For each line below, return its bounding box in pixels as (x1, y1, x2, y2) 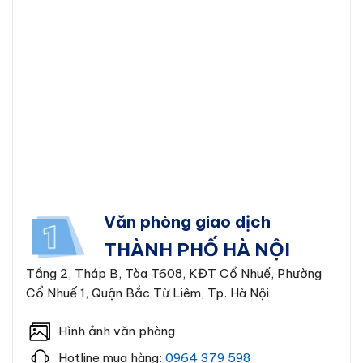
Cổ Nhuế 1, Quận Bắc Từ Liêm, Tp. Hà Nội (26, 285, 269, 301)
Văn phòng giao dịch (104, 211, 271, 233)
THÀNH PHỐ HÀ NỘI (104, 238, 290, 262)
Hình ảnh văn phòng (58, 322, 175, 339)
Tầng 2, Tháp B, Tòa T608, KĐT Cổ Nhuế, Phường (26, 266, 322, 282)
